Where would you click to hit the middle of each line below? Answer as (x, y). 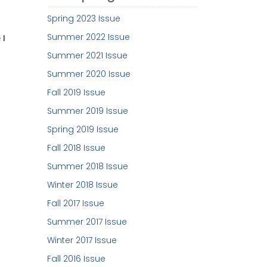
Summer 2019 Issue (87, 111)
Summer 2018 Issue (87, 167)
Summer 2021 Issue (87, 56)
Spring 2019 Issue (83, 130)
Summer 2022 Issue (88, 37)
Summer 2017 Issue (87, 222)
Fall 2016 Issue (76, 259)
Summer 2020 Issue (89, 74)
